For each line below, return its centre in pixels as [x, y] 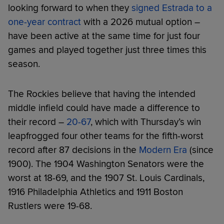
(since [200, 150]
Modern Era [163, 150]
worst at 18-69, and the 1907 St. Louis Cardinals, [106, 178]
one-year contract [44, 22]
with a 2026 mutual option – [140, 22]
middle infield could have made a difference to [104, 108]
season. [24, 64]
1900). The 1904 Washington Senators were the [106, 164]
